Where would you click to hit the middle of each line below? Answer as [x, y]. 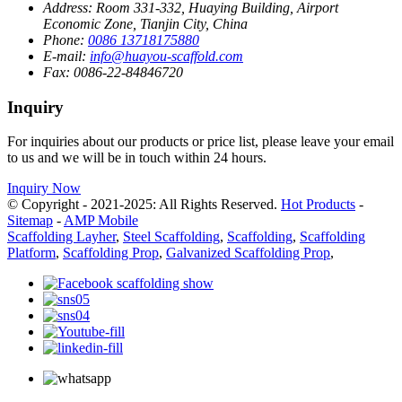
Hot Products [318, 205]
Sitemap [30, 221]
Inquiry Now [44, 188]
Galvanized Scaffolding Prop [248, 253]
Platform [31, 253]
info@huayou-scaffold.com [166, 56]
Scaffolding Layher [61, 237]
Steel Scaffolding [171, 237]
